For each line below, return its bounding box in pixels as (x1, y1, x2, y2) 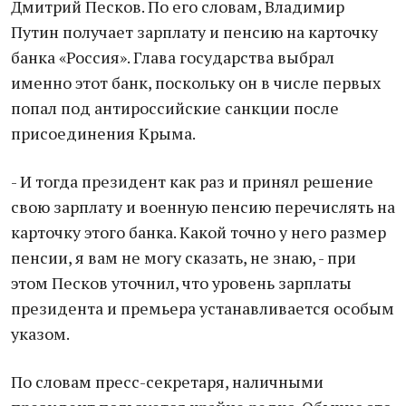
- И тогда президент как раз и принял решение (11, 170, 373, 192)
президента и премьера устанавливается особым (11, 297, 394, 319)
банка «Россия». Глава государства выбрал (11, 46, 334, 68)
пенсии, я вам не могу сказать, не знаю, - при (11, 246, 356, 268)
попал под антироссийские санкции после (11, 97, 339, 119)
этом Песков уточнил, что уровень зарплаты (11, 272, 352, 294)
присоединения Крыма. (11, 122, 196, 144)
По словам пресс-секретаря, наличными (11, 371, 324, 392)
